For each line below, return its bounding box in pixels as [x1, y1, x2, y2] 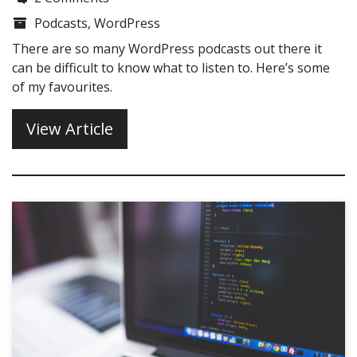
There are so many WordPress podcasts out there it [12, 40, 322, 57]
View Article [26, 118, 113, 139]
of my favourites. [12, 78, 112, 96]
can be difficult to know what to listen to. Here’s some [12, 59, 330, 76]
